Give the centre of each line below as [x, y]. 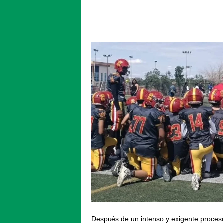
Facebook [165, 16]
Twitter [207, 16]
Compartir [116, 16]
